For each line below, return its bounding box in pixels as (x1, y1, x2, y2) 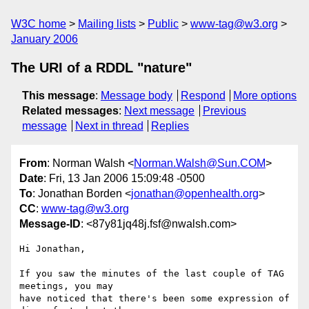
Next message (124, 105, 195, 117)
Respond (180, 90, 226, 101)
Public (148, 18, 179, 30)
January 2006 (11, 33, 78, 45)
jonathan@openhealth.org (131, 188, 259, 200)
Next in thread (74, 120, 143, 132)
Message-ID (19, 218, 81, 230)
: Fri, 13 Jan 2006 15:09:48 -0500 (43, 172, 205, 185)
